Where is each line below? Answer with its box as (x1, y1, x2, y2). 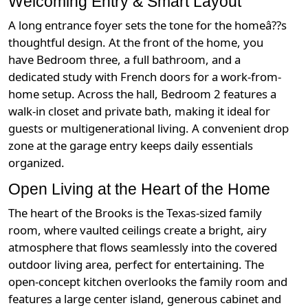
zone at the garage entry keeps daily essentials (8, 137, 253, 154)
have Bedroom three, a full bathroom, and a (8, 52, 241, 68)
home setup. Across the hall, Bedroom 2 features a (8, 86, 276, 102)
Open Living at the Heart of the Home (8, 180, 270, 199)
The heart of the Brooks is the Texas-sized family (8, 205, 262, 221)
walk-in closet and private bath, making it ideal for (8, 103, 270, 120)
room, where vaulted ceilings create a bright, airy (8, 222, 267, 239)
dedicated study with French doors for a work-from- (8, 69, 281, 85)
